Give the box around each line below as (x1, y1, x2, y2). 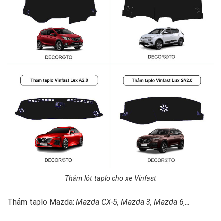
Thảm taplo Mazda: (7, 197, 76, 207)
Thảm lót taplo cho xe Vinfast (65, 174, 156, 183)
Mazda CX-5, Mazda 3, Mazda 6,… (76, 197, 190, 207)
